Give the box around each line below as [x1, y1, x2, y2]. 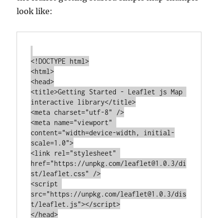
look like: [17, 6, 53, 16]
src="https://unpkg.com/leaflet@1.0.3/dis [31, 189, 187, 198]
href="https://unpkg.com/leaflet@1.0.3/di [31, 159, 187, 167]
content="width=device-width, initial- [31, 128, 175, 137]
